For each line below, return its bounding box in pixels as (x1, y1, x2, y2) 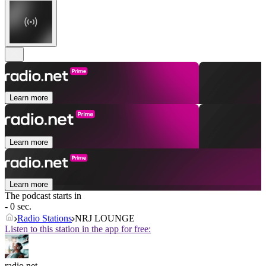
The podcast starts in (5, 191, 81, 201)
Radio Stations (17, 213, 72, 224)
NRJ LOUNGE (75, 213, 135, 224)
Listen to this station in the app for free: (5, 224, 151, 235)
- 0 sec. (5, 201, 31, 212)
